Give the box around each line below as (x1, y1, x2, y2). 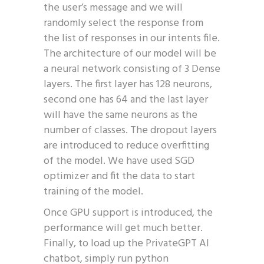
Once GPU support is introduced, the (44, 204, 213, 222)
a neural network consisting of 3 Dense (44, 61, 220, 78)
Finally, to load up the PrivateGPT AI (44, 235, 209, 252)
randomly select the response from (44, 15, 203, 32)
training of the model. (44, 183, 143, 200)
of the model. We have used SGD (44, 153, 194, 170)
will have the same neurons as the (44, 107, 197, 124)
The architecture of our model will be (44, 45, 216, 62)
